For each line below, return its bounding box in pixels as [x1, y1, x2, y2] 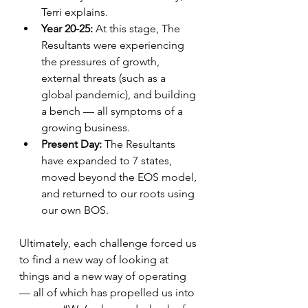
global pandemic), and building [41, 88, 199, 101]
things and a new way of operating [19, 269, 189, 283]
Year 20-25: [41, 22, 96, 35]
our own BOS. [41, 203, 111, 217]
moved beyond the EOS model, [41, 170, 199, 184]
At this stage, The [96, 22, 183, 35]
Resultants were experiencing [41, 38, 187, 52]
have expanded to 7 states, [41, 154, 175, 167]
